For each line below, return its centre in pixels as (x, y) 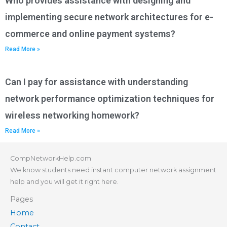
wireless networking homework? (72, 116)
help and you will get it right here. (64, 182)
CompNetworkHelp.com (51, 159)
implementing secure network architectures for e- (109, 17)
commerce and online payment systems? (90, 34)
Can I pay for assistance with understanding (97, 82)
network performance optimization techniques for (110, 99)
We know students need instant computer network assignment (113, 170)
